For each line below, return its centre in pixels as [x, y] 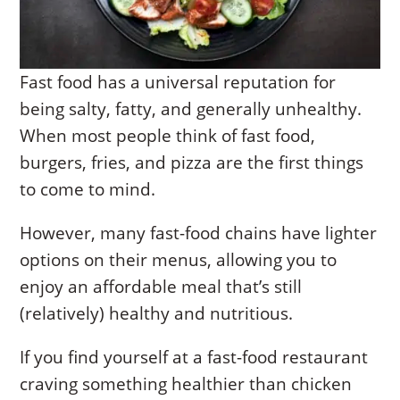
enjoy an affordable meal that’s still [161, 286]
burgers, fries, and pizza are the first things [192, 162]
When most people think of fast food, [168, 135]
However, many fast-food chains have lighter [199, 233]
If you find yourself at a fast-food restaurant [194, 357]
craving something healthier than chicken [186, 383]
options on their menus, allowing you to [179, 259]
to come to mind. [88, 189]
